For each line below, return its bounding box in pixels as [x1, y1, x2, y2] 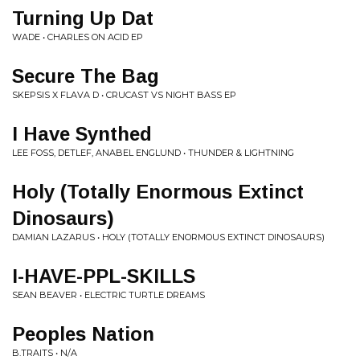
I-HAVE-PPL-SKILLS [12, 265, 195, 287]
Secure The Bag [12, 65, 159, 87]
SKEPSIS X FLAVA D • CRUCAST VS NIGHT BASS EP [12, 89, 236, 100]
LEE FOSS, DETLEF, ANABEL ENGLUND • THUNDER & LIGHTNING [12, 147, 294, 158]
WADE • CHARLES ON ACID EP [12, 31, 143, 43]
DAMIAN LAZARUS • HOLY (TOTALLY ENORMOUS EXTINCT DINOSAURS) [12, 231, 325, 243]
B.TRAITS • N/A [12, 347, 77, 358]
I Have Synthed [12, 123, 152, 145]
